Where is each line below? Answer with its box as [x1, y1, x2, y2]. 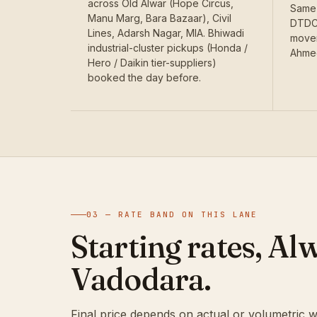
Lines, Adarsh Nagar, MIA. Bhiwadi [88, 27, 244, 40]
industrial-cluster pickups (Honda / [88, 42, 248, 54]
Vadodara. [71, 260, 212, 299]
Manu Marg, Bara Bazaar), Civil [88, 12, 231, 25]
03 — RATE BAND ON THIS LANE [86, 209, 258, 220]
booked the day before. [88, 71, 201, 84]
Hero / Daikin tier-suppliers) [88, 57, 217, 69]
